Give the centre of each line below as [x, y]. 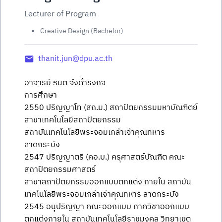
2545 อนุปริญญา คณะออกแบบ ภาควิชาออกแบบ [107, 207]
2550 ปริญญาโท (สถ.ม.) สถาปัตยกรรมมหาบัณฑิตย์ [111, 108]
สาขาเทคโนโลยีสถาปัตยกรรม [73, 120]
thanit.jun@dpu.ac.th [75, 59]
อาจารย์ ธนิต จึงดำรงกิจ [65, 83]
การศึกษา [41, 95]
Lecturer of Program [60, 14]
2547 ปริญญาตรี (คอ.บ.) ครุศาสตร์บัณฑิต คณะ [105, 157]
